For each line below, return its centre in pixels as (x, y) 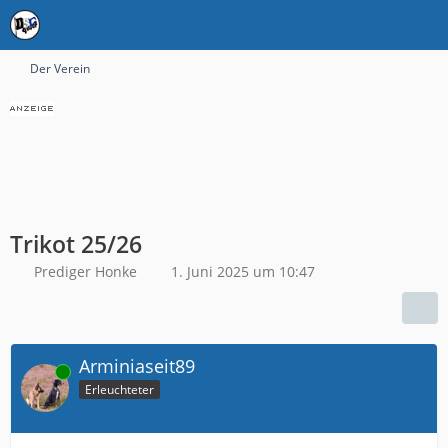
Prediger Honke (85, 271)
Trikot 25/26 (76, 244)
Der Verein (60, 68)
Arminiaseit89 (137, 366)
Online (39, 372)
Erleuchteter (119, 389)
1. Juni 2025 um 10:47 (243, 271)
